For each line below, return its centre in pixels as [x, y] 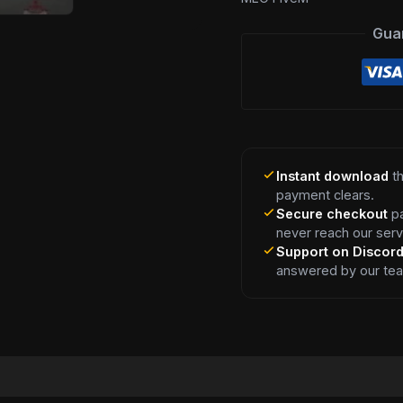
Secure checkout [332, 213]
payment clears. [326, 194]
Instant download [333, 175]
